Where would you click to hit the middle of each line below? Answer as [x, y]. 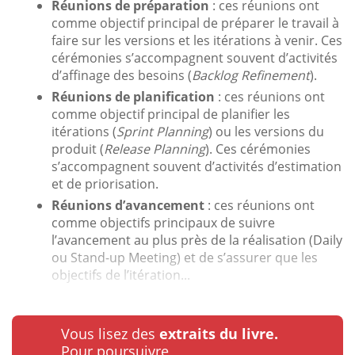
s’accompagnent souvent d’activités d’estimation [197, 166]
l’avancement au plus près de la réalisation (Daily [197, 240]
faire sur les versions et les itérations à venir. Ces [197, 40]
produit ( [78, 149]
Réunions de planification [133, 96]
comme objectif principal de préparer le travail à [195, 23]
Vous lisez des [110, 333]
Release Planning [155, 149]
